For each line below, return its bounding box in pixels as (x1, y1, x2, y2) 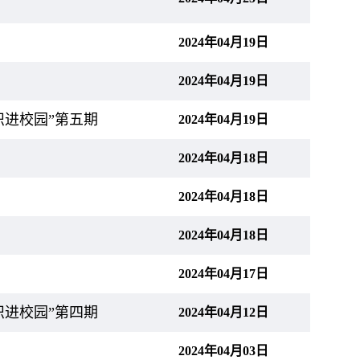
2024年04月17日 (178, 267, 268, 280)
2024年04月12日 (178, 305, 268, 319)
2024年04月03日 (178, 344, 268, 358)
